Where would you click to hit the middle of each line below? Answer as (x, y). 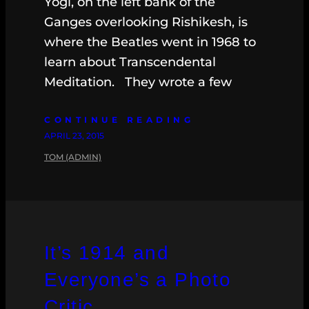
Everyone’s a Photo (138, 280)
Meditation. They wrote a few (138, 82)
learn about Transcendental (130, 62)
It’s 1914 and (107, 253)
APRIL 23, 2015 (74, 136)
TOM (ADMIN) (73, 157)
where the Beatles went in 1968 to (150, 42)
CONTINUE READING (119, 120)
